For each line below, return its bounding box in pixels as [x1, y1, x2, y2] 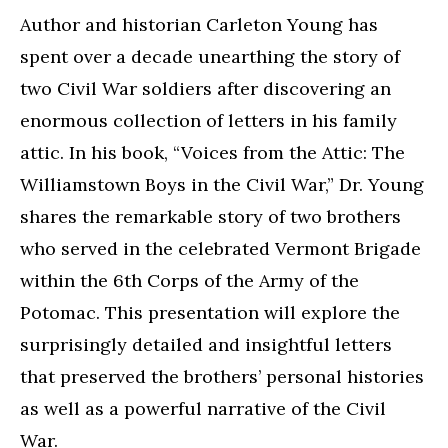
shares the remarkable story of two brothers [20, 205, 401, 228]
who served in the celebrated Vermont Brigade [20, 237, 421, 260]
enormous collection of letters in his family [20, 109, 397, 132]
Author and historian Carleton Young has [20, 13, 378, 36]
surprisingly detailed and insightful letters [20, 333, 392, 356]
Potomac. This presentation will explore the [20, 301, 400, 324]
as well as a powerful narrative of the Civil [20, 397, 386, 420]
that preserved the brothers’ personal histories [20, 365, 424, 388]
